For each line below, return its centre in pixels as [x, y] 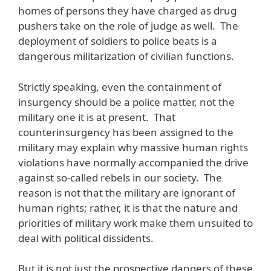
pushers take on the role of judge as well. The [128, 26]
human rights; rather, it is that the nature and [128, 207]
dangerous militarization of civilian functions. [126, 56]
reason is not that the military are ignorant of [127, 192]
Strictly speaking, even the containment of [120, 87]
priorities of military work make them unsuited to [135, 223]
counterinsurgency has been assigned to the [126, 132]
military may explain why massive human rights [133, 147]
